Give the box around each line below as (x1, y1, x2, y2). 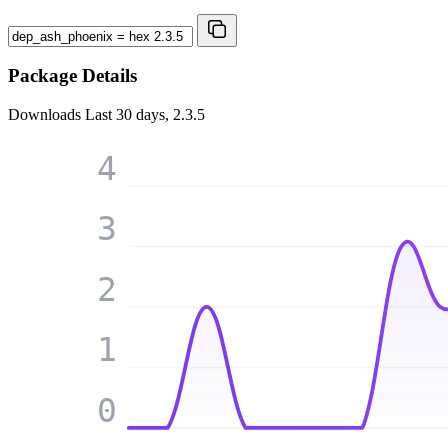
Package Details (8, 65, 137, 87)
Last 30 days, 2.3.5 (85, 106, 205, 124)
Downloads (8, 106, 85, 124)
